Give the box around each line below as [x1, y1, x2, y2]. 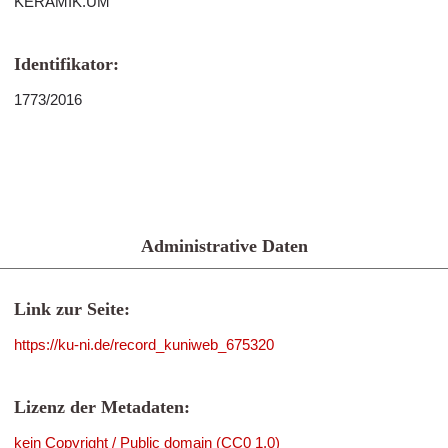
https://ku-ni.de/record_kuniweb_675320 [14, 336, 274, 353]
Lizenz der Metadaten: [14, 397, 190, 417]
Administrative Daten [140, 236, 308, 256]
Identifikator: [14, 54, 119, 74]
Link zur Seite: [14, 299, 130, 319]
